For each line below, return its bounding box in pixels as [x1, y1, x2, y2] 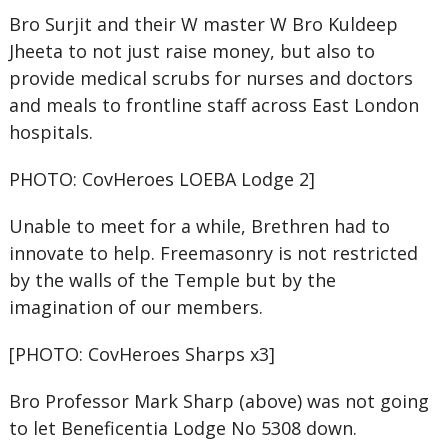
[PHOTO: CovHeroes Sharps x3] [8, 342, 275, 366]
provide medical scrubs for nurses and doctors [8, 66, 413, 90]
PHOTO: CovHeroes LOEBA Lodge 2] [8, 167, 315, 191]
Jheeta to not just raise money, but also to [8, 39, 375, 63]
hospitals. [8, 120, 93, 144]
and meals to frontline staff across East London [8, 93, 419, 117]
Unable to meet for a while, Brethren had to [8, 214, 390, 238]
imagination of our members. [8, 295, 263, 319]
